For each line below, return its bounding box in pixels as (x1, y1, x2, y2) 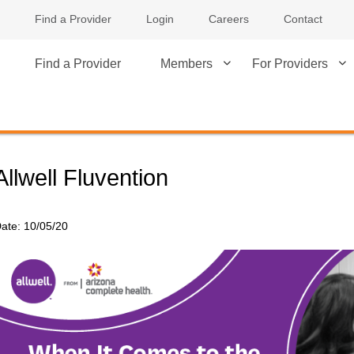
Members (160, 57, 213, 70)
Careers (209, 13, 249, 25)
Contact (284, 13, 322, 25)
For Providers (252, 57, 328, 70)
